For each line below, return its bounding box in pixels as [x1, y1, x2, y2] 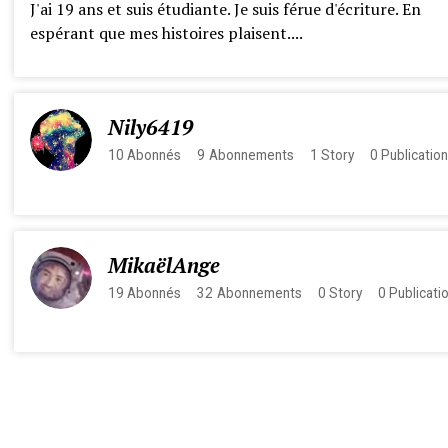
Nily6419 [107, 114, 194, 142]
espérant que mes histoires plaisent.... [29, 22, 303, 45]
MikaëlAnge [107, 251, 220, 279]
